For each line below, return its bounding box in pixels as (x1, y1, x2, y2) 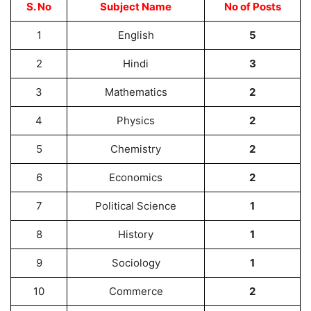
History (118, 228, 153, 241)
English (117, 28, 154, 42)
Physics (117, 114, 155, 127)
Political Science (95, 199, 176, 212)
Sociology (111, 256, 160, 269)
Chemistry (110, 142, 161, 155)
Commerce (108, 285, 163, 298)
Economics (109, 171, 162, 184)
